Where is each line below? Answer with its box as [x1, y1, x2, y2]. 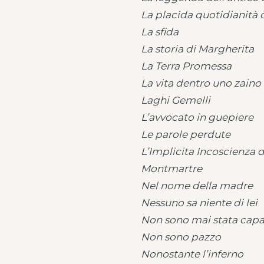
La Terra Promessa [141, 60, 232, 72]
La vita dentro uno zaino [141, 77, 261, 89]
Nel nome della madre [141, 180, 253, 192]
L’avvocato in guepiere [141, 111, 253, 123]
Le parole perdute [141, 128, 230, 140]
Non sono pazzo [141, 231, 221, 243]
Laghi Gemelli [141, 94, 210, 106]
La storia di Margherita [141, 43, 254, 55]
